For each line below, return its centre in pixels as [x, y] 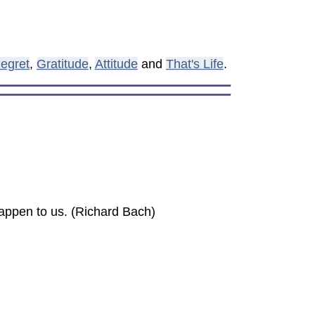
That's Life [194, 64]
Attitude [116, 64]
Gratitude [62, 64]
